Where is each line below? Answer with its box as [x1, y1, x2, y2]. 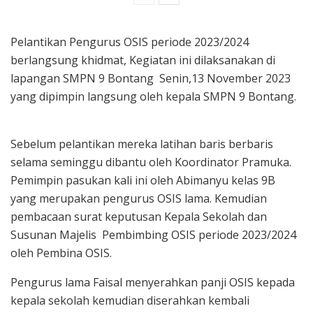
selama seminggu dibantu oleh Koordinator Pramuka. [10, 154, 291, 170]
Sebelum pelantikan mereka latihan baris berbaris [10, 136, 273, 152]
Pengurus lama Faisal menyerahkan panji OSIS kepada [10, 275, 295, 291]
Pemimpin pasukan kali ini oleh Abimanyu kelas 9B [10, 173, 275, 189]
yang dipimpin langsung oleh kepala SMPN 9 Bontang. [10, 89, 296, 105]
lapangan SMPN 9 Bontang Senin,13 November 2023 [10, 71, 291, 87]
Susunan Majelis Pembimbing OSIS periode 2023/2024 [10, 227, 296, 243]
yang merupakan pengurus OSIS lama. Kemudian [10, 191, 267, 207]
